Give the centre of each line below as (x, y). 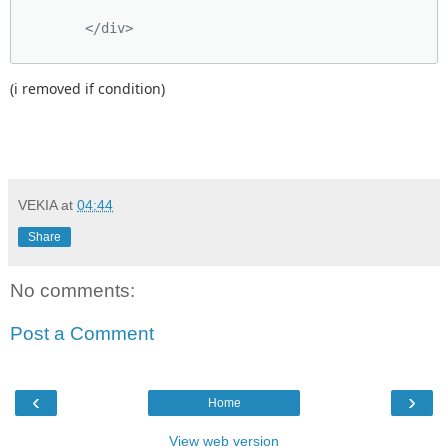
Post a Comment (82, 334)
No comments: (72, 290)
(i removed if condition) (87, 88)
